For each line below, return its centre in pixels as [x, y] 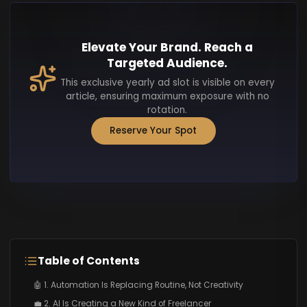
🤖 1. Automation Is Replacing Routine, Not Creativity [138, 285]
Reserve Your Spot [153, 130]
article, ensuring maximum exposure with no [167, 96]
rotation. [168, 110]
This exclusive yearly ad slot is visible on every [167, 82]
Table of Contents [88, 261]
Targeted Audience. [168, 63]
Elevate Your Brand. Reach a [168, 47]
